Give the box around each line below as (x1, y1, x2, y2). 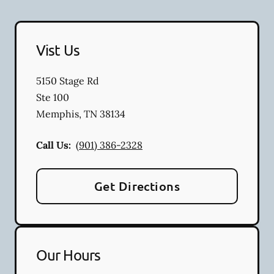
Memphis (36, 107, 79, 120)
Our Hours (36, 245, 100, 264)
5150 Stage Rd (36, 74, 99, 87)
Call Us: (36, 138, 71, 151)
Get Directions (94, 177, 180, 194)
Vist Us (36, 40, 80, 59)
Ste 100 (36, 91, 69, 103)
